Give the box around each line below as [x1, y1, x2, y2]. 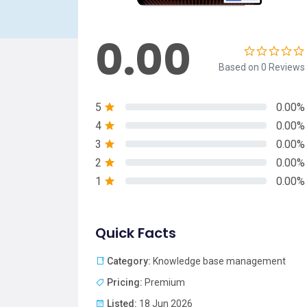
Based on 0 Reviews [219, 61, 305, 73]
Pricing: [107, 276, 143, 288]
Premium [143, 276, 185, 288]
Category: [107, 255, 151, 267]
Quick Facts [95, 223, 176, 243]
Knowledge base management [151, 255, 286, 267]
